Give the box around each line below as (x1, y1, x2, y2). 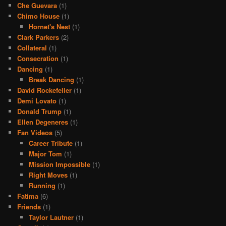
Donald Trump (17, 106, 62, 116)
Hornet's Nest (28, 21, 70, 31)
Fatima (17, 191, 39, 201)
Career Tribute (28, 138, 73, 148)
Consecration (17, 53, 59, 63)
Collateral (17, 42, 47, 52)
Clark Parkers (17, 32, 60, 42)
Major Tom (28, 148, 62, 158)
